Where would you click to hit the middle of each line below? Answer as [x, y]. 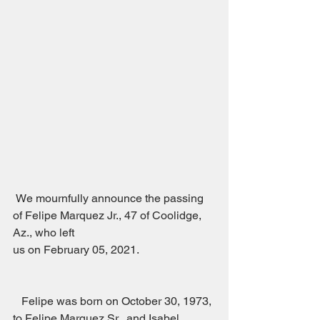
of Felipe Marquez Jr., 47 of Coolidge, [109, 216]
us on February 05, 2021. [114, 250]
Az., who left [44, 233]
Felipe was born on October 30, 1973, [17, 301]
